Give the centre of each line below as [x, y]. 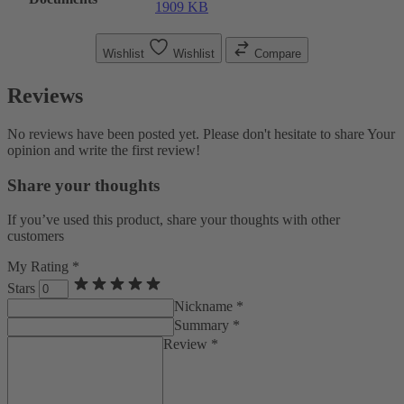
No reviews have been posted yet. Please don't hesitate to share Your [201, 133]
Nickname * [209, 307]
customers [36, 236]
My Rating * [43, 267]
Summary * [207, 326]
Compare [278, 54]
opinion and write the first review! [104, 150]
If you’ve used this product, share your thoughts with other [174, 220]
